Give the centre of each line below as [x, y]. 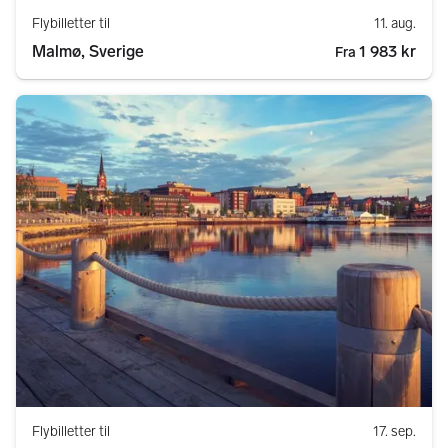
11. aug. [395, 24]
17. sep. [394, 432]
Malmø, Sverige [88, 52]
